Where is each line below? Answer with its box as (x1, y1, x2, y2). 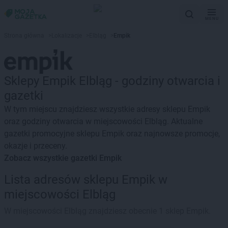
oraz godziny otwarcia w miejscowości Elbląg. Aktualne (4, 117, 203, 126)
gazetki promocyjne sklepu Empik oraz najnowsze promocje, (4, 129, 220, 138)
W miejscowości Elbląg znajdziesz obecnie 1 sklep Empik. (4, 206, 211, 216)
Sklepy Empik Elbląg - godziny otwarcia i (4, 74, 220, 88)
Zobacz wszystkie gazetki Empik (4, 153, 122, 163)
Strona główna (4, 32, 44, 39)
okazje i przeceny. (4, 141, 67, 151)
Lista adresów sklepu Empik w (4, 173, 167, 187)
